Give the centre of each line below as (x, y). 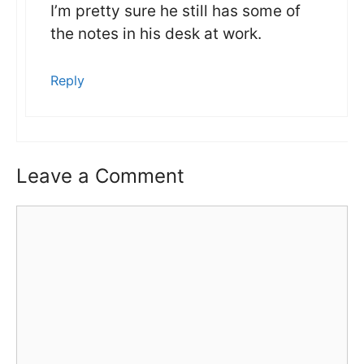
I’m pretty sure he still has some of (175, 11)
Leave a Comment (100, 176)
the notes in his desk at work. (156, 34)
